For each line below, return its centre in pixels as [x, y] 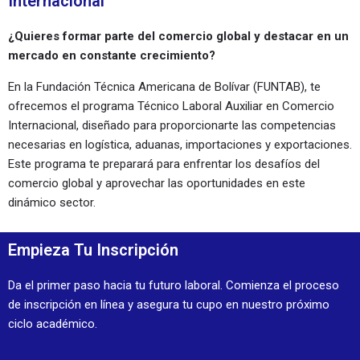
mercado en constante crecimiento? [112, 55]
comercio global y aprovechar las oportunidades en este [157, 183]
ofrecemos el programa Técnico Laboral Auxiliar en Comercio [171, 106]
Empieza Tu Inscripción [93, 250]
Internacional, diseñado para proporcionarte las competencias [172, 125]
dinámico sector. [52, 202]
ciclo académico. [53, 323]
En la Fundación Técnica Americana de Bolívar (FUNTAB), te [164, 86]
